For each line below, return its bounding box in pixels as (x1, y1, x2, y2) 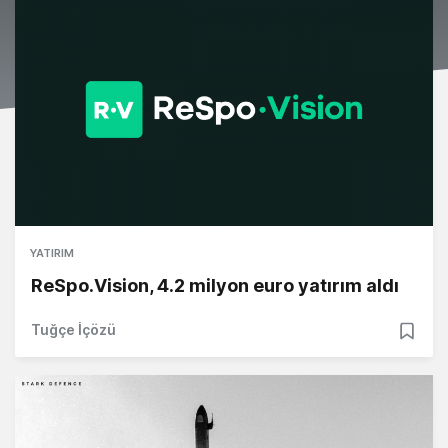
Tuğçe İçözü (31, 321, 116, 339)
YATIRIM (30, 246, 74, 261)
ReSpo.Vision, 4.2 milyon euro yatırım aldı (31, 275, 399, 297)
